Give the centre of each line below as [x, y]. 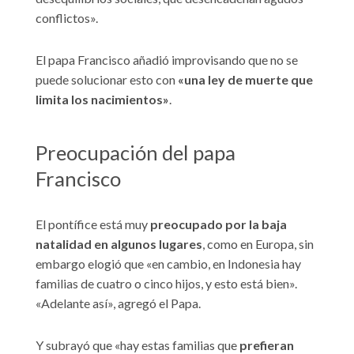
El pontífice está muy [93, 224]
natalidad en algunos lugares [119, 243]
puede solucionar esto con [107, 80]
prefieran [267, 345]
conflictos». [67, 18]
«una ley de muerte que [245, 80]
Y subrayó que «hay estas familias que [137, 345]
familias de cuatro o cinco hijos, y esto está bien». [166, 283]
